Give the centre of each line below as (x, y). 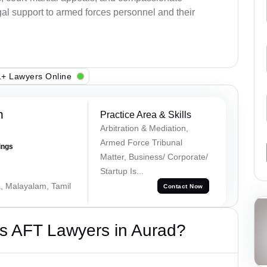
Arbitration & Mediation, (144, 128)
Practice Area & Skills (145, 115)
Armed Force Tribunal (141, 143)
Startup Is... (122, 171)
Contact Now (183, 186)
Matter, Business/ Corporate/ (154, 157)
